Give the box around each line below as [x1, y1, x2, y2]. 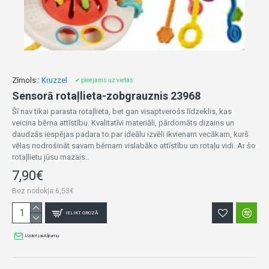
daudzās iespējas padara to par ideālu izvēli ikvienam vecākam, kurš [12, 130, 249, 139]
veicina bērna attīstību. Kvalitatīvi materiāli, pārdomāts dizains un [12, 118, 234, 127]
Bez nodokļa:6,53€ [12, 187, 74, 195]
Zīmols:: [12, 76, 40, 85]
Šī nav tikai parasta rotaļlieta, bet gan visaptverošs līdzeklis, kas [12, 107, 232, 116]
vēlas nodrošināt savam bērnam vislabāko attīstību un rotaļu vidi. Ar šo [12, 141, 256, 150]
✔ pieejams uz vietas [75, 77, 133, 83]
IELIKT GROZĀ [65, 210, 98, 216]
